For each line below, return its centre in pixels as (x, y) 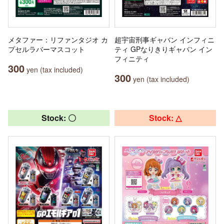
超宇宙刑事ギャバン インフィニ (164, 39)
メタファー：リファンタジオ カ (58, 39)
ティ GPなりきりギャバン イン (163, 49)
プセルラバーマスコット (46, 49)
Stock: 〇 (59, 117)
